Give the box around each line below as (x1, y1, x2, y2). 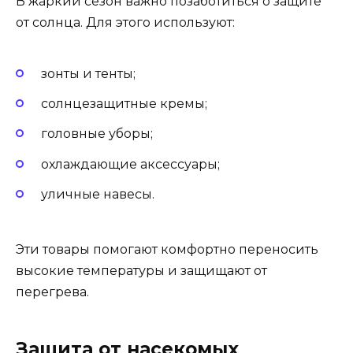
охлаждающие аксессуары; (41, 156, 220, 172)
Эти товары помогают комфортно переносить (16, 242, 318, 258)
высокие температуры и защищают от (16, 263, 267, 279)
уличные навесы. (41, 186, 154, 202)
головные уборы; (41, 126, 153, 142)
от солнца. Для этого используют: (16, 14, 235, 30)
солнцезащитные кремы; (41, 96, 207, 112)
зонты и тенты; (41, 66, 136, 82)
